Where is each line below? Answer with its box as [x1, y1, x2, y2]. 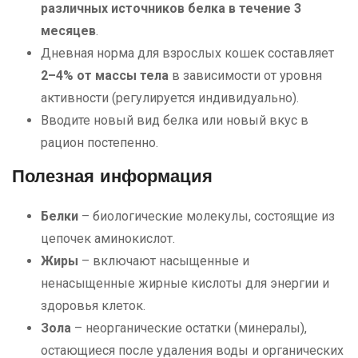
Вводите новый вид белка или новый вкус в [41, 113, 308, 129]
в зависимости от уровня [169, 68, 322, 84]
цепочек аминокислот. [41, 231, 175, 247]
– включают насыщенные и [78, 253, 249, 269]
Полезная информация [12, 169, 213, 188]
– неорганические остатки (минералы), [71, 320, 307, 336]
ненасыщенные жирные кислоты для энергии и [41, 276, 329, 292]
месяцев [41, 23, 96, 39]
